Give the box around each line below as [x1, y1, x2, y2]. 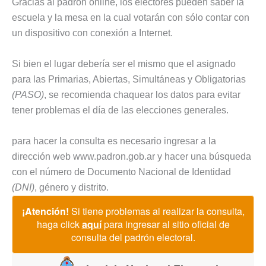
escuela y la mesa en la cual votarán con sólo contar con [12, 12, 249, 23]
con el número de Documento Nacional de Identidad [12, 166, 231, 177]
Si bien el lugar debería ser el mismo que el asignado [12, 59, 236, 69]
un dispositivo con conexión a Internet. [12, 28, 173, 39]
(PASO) [12, 90, 44, 100]
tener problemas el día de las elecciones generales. [12, 105, 229, 116]
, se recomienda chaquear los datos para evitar [44, 90, 240, 100]
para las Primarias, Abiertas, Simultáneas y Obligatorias [12, 74, 246, 85]
